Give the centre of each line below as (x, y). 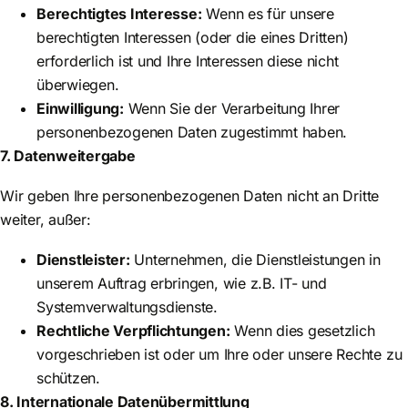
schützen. (68, 378)
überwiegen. (78, 85)
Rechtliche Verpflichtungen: (133, 331)
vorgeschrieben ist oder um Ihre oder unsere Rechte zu (219, 355)
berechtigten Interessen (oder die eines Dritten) (193, 38)
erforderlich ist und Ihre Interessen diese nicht (188, 61)
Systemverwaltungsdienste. (127, 307)
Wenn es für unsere (268, 14)
